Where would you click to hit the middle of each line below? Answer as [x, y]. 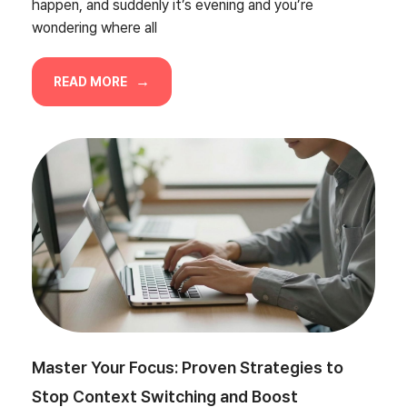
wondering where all [94, 27]
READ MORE [92, 81]
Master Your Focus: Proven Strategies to [188, 367]
